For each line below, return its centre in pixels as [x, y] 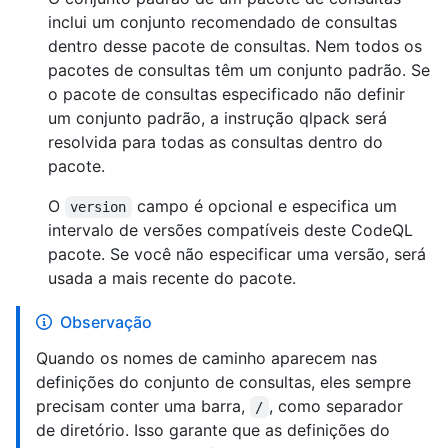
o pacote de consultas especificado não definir [226, 94]
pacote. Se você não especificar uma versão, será [237, 254]
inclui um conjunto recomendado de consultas [222, 22]
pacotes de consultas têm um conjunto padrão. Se [239, 70]
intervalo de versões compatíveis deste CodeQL [230, 230]
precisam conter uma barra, [143, 406]
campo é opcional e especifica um [266, 206]
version [98, 207]
